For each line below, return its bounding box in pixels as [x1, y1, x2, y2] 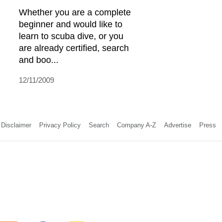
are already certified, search [19, 43, 129, 53]
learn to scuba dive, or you [19, 31, 123, 41]
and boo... [19, 55, 58, 65]
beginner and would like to [19, 19, 122, 29]
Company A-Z [116, 121, 156, 129]
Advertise [164, 121, 191, 129]
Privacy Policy [39, 121, 81, 129]
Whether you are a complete [19, 7, 131, 17]
